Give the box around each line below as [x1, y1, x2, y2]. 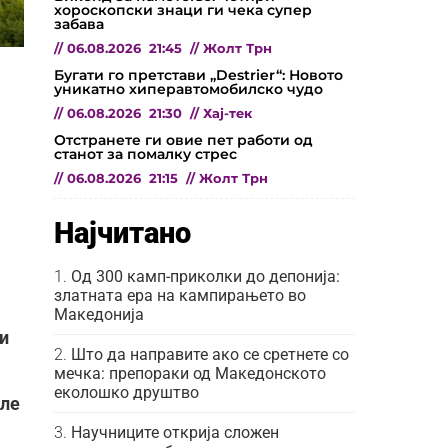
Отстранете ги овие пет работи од [54, 130, 313, 149]
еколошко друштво [54, 382, 199, 402]
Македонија [54, 304, 144, 324]
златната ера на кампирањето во [54, 285, 306, 305]
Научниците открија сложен [71, 422, 279, 442]
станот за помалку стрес [54, 144, 237, 163]
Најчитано [54, 215, 191, 250]
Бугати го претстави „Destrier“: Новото [54, 65, 343, 84]
